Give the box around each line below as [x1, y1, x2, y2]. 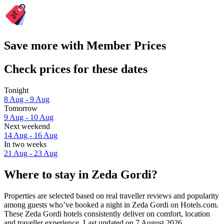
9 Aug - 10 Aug [4, 113, 53, 122]
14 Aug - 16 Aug [4, 131, 57, 140]
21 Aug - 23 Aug [4, 149, 57, 158]
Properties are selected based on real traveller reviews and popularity [4, 191, 219, 200]
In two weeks [4, 140, 46, 149]
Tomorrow [4, 104, 37, 113]
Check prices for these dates [4, 62, 147, 76]
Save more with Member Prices [4, 39, 166, 52]
